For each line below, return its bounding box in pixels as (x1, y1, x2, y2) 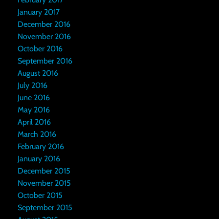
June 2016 (17, 93, 50, 103)
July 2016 (17, 81, 47, 90)
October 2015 (17, 191, 63, 200)
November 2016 (17, 32, 71, 42)
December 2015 (17, 166, 70, 176)
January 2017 (17, 7, 60, 17)
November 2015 (17, 178, 71, 188)
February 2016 (17, 142, 64, 152)
